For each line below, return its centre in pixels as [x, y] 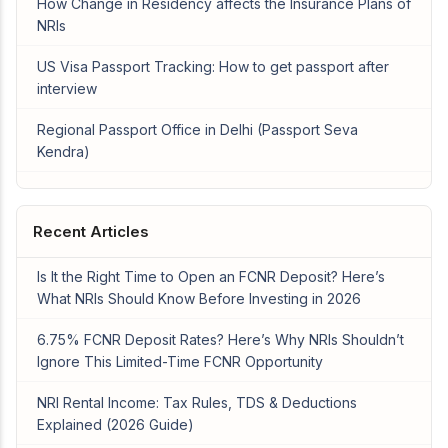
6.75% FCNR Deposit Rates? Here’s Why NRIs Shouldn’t [220, 340]
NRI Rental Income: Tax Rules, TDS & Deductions [197, 403]
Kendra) [63, 152]
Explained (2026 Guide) [115, 425]
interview [67, 89]
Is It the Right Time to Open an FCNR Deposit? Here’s [211, 277]
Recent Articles [91, 232]
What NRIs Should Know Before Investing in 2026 [199, 299]
